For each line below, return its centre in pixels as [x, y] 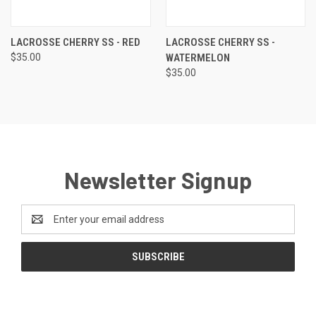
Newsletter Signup [158, 180]
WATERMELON [197, 58]
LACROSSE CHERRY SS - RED [75, 43]
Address [40, 227]
